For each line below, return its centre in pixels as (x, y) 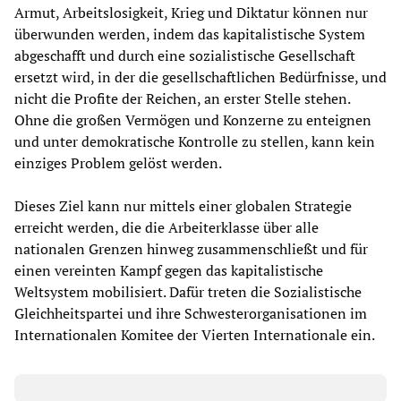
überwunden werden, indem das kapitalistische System (190, 34)
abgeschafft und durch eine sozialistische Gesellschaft (185, 55)
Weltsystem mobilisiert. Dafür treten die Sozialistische (188, 291)
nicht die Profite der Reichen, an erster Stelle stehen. (182, 98)
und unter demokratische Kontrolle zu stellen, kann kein (195, 141)
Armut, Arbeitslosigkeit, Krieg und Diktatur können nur (191, 12)
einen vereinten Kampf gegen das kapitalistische (169, 270)
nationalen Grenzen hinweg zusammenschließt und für (191, 248)
